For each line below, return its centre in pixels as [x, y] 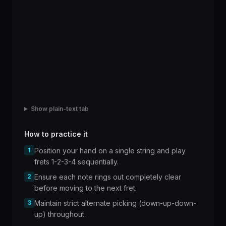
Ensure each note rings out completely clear [108, 177]
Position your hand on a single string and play [110, 151]
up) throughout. [60, 214]
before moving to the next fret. [86, 188]
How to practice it [56, 134]
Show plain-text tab [60, 109]
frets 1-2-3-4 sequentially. [76, 162]
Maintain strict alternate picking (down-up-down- [115, 203]
